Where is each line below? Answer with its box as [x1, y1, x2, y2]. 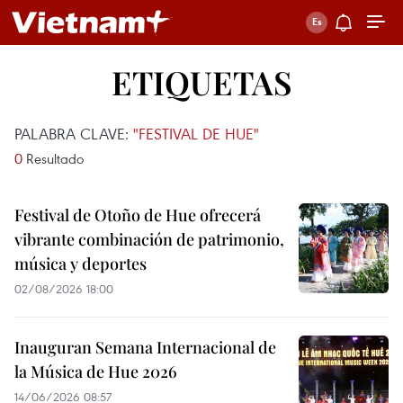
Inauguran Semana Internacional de [14, 336, 276, 358]
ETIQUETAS [112, 60, 291, 103]
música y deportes [14, 253, 147, 274]
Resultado [22, 149, 84, 167]
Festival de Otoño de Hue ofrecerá [14, 204, 261, 226]
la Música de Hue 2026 [14, 361, 177, 382]
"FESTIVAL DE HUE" [133, 123, 259, 144]
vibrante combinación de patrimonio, [14, 228, 284, 250]
